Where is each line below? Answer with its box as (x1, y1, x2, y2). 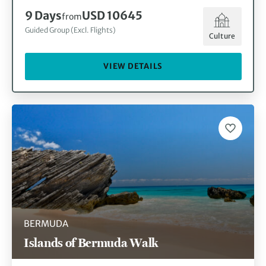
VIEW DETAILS (103, 61, 163, 71)
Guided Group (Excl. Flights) (24, 25, 116, 34)
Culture (208, 31, 236, 41)
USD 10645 (81, 8, 142, 23)
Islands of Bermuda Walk (24, 235, 159, 250)
